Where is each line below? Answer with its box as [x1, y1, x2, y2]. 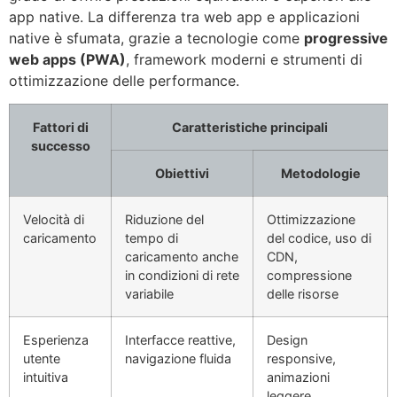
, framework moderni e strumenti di [126, 51, 362, 69]
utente [23, 351, 60, 367]
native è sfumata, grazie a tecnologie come [9, 29, 304, 48]
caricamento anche [125, 249, 238, 265]
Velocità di [23, 212, 84, 228]
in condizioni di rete [125, 268, 239, 284]
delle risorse [267, 286, 339, 302]
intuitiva [23, 370, 68, 385]
